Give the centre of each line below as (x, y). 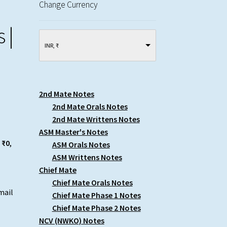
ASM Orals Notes (81, 145)
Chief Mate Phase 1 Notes (96, 195)
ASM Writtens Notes (87, 157)
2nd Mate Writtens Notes (96, 119)
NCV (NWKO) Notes (71, 221)
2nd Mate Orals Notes (90, 107)
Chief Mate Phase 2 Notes (96, 208)
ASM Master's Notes (73, 132)
